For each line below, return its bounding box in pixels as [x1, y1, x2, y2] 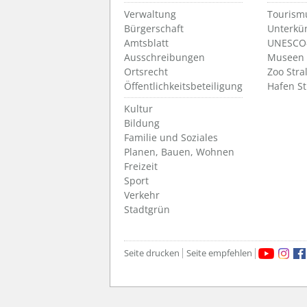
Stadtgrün [124, 203, 170, 217]
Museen [267, 51, 304, 64]
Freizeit [124, 160, 158, 173]
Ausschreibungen [124, 51, 205, 64]
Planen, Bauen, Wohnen [124, 145, 234, 159]
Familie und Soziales [124, 131, 218, 145]
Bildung [124, 116, 160, 130]
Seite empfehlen [186, 247, 252, 260]
